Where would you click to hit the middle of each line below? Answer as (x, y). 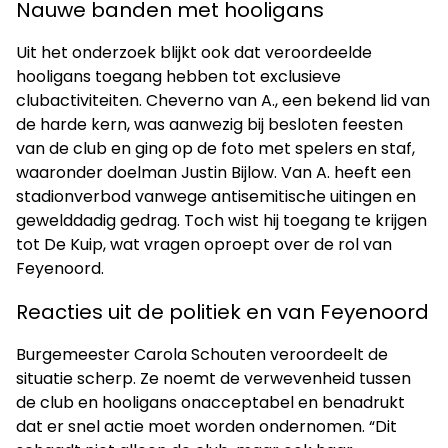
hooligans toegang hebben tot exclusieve (178, 76)
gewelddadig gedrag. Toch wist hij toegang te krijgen (221, 220)
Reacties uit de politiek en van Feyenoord (222, 311)
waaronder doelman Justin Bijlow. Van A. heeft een (213, 172)
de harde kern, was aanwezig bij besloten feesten (209, 124)
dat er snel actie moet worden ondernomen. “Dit (206, 426)
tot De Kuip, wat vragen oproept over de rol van (204, 244)
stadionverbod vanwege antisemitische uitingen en (216, 196)
